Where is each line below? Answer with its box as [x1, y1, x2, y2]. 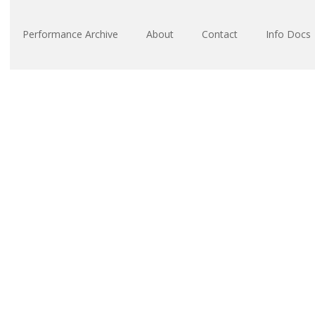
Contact [202, 27, 238, 41]
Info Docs [266, 27, 311, 41]
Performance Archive [22, 27, 118, 41]
